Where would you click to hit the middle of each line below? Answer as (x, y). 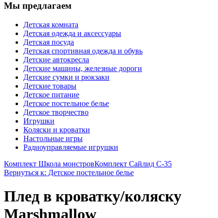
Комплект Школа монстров (49, 163)
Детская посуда (49, 42)
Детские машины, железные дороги (83, 68)
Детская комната (51, 24)
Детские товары (50, 86)
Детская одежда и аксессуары (72, 33)
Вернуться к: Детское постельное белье (69, 172)
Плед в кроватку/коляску (93, 196)
